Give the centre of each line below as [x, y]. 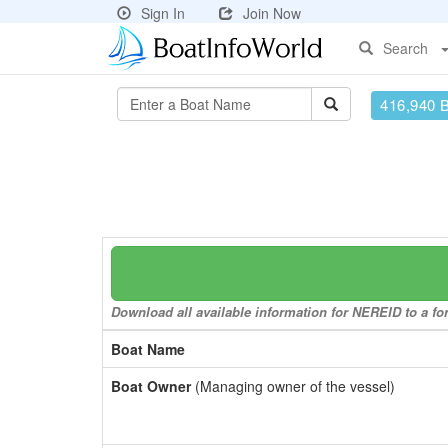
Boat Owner [151, 386]
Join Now [272, 13]
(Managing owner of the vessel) [293, 386]
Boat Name [148, 349]
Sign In [163, 13]
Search [405, 48]
